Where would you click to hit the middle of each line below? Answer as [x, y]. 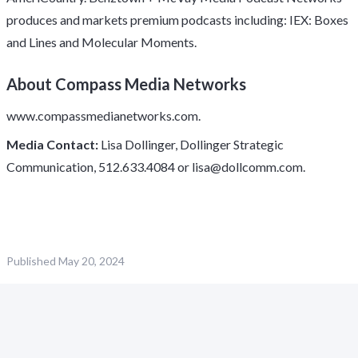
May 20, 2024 [91, 261]
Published [31, 261]
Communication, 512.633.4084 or [99, 167]
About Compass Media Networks [126, 84]
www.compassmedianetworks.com [102, 115]
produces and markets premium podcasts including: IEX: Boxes [177, 20]
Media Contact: [52, 144]
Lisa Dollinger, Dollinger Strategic [191, 144]
